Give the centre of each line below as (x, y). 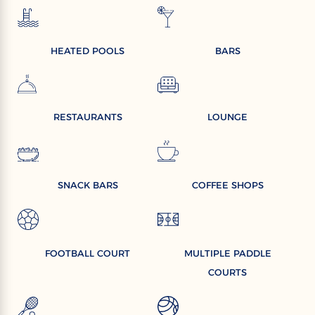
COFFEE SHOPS (227, 185)
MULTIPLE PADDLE (227, 253)
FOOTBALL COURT (88, 253)
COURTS (227, 272)
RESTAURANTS (88, 116)
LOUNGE (227, 116)
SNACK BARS (88, 185)
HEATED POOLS (88, 50)
